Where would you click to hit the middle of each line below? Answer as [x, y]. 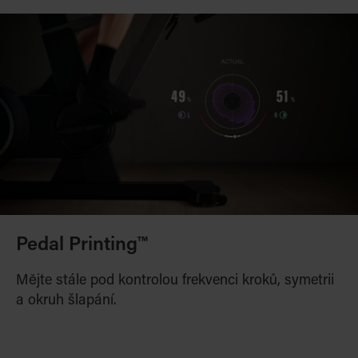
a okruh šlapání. [66, 301]
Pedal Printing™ [82, 245]
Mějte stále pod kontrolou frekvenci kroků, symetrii [175, 281]
